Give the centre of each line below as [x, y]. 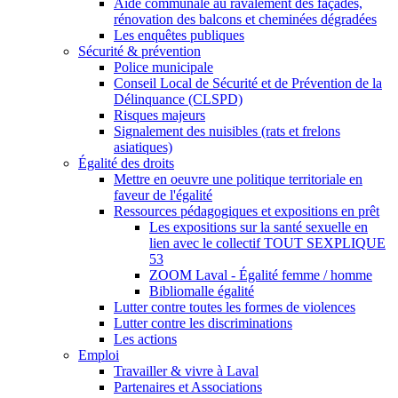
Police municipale [163, 67]
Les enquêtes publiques [179, 35]
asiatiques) [143, 147]
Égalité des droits [126, 163]
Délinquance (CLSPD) [178, 99]
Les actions [145, 338]
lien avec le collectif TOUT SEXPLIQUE [267, 243]
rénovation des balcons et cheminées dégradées [245, 19]
